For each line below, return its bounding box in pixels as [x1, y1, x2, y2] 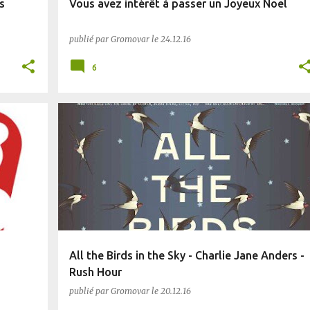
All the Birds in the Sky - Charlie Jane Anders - [69, 249, 304, 262]
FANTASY [74, 123, 108, 131]
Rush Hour [69, 266, 122, 278]
